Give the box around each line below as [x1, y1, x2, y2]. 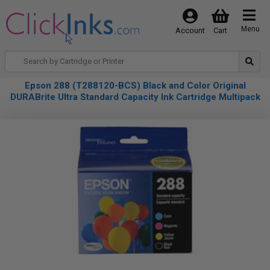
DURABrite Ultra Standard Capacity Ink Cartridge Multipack [10, 92, 260, 102]
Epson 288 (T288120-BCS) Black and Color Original [24, 80, 246, 91]
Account [175, 26, 205, 35]
